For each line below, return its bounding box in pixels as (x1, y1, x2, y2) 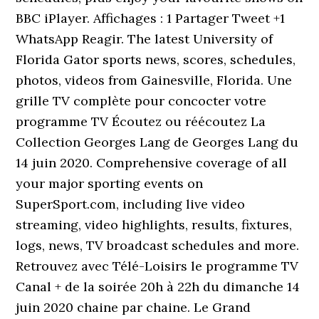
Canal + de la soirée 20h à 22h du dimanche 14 (16, 278, 300, 295)
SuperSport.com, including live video (16, 196, 246, 212)
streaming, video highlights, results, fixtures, (16, 216, 293, 233)
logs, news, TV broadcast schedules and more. (16, 237, 300, 253)
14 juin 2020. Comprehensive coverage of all (16, 155, 288, 171)
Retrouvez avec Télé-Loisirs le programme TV (16, 258, 299, 274)
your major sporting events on (16, 175, 204, 192)
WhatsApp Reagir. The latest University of (16, 31, 273, 47)
